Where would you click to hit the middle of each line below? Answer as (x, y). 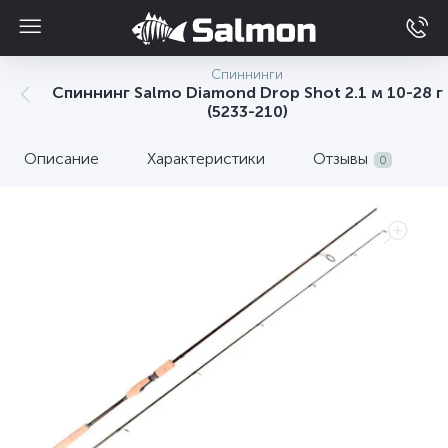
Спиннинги (247, 74)
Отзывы (340, 158)
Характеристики (206, 158)
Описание (61, 158)
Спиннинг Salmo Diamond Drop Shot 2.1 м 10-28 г (247, 92)
